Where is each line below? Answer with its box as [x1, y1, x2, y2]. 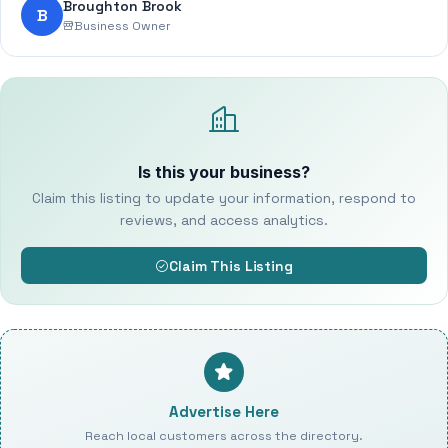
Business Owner [74, 17, 171, 34]
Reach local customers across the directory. [85, 428, 363, 444]
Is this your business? [138, 162, 310, 182]
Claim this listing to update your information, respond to [32, 189, 416, 207]
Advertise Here [169, 402, 279, 421]
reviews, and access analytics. [120, 211, 328, 229]
